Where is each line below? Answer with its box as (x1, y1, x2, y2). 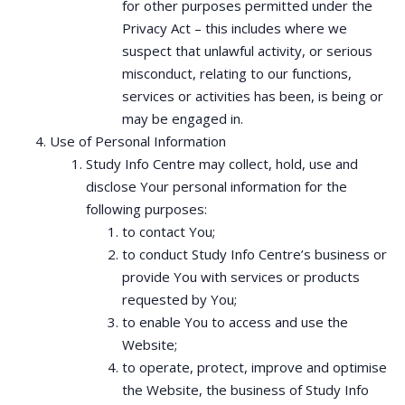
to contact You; (122, 222, 215, 240)
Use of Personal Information (50, 132, 226, 150)
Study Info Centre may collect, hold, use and (86, 155, 358, 173)
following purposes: (86, 200, 207, 218)
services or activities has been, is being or (122, 87, 383, 105)
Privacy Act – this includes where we (122, 19, 347, 37)
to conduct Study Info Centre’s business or (122, 245, 387, 263)
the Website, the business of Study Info (122, 381, 369, 399)
